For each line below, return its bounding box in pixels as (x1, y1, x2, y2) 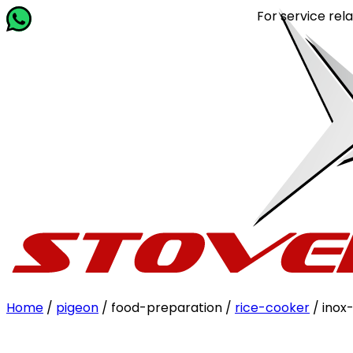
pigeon (56, 299, 98, 317)
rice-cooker (235, 299, 310, 317)
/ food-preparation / (98, 299, 235, 317)
